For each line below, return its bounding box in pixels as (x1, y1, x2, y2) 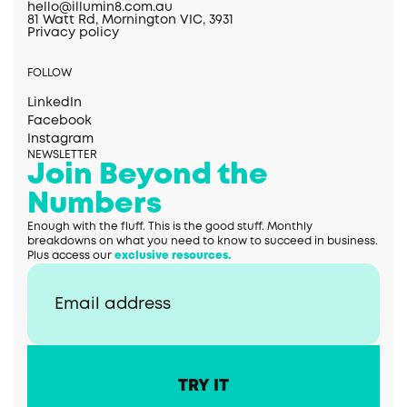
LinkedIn (27, 97, 82, 109)
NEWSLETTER (27, 150, 97, 161)
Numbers (27, 192, 162, 219)
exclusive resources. (114, 251, 231, 262)
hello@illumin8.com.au (27, 2, 173, 14)
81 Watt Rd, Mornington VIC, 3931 (27, 15, 233, 26)
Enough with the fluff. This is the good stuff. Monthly (27, 222, 313, 233)
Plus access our (27, 251, 114, 262)
